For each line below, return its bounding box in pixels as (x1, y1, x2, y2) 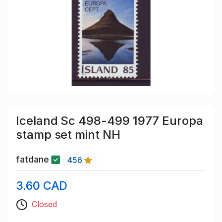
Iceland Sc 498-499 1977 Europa (16, 113, 203, 128)
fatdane (16, 154, 52, 165)
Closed (32, 199, 57, 209)
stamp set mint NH (16, 127, 120, 142)
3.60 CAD (16, 178, 68, 193)
